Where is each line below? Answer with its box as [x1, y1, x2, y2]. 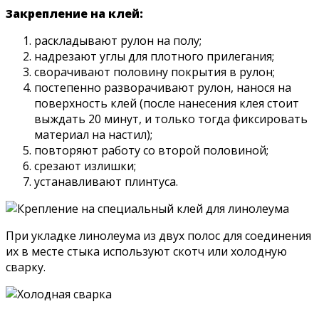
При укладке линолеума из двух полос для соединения [6, 228, 311, 244]
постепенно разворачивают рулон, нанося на [34, 80, 291, 96]
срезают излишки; [34, 158, 136, 174]
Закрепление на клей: [6, 6, 143, 22]
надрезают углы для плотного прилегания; [34, 48, 274, 65]
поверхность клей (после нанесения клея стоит [34, 95, 299, 112]
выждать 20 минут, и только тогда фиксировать [34, 111, 308, 127]
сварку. [6, 259, 46, 276]
